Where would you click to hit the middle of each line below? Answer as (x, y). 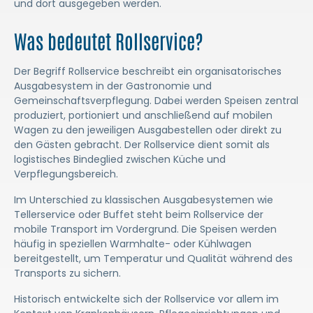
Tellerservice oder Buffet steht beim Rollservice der (139, 214)
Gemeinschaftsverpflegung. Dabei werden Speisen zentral (156, 101)
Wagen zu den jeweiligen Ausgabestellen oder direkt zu (148, 130)
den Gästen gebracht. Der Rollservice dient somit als (142, 145)
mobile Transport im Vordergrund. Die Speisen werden (145, 229)
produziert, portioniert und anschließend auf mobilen (143, 115)
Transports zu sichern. (67, 273)
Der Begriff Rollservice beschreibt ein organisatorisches (148, 71)
